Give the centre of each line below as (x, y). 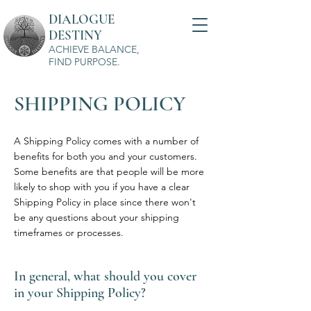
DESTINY (75, 35)
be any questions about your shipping (96, 217)
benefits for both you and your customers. (106, 156)
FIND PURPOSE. (84, 62)
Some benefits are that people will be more (109, 171)
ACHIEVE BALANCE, (94, 49)
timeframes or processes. (69, 233)
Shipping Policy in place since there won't (105, 202)
